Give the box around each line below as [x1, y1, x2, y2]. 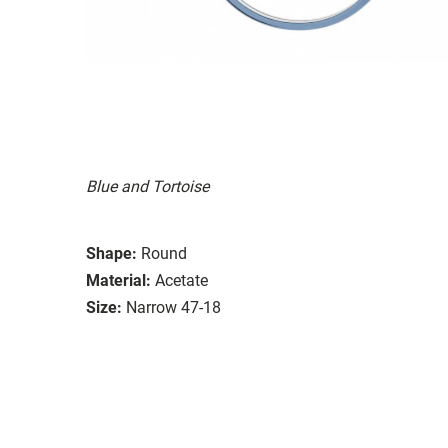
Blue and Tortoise [86, 176, 209, 196]
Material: [86, 270, 151, 290]
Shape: [86, 243, 137, 263]
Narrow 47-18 [126, 297, 221, 317]
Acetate [155, 270, 208, 290]
